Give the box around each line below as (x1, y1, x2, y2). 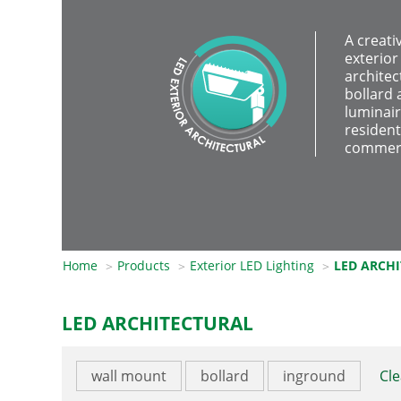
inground (283, 366, 346, 387)
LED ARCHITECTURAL (62, 311, 258, 337)
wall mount (91, 366, 166, 387)
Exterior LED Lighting (190, 257, 314, 274)
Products (117, 257, 170, 274)
